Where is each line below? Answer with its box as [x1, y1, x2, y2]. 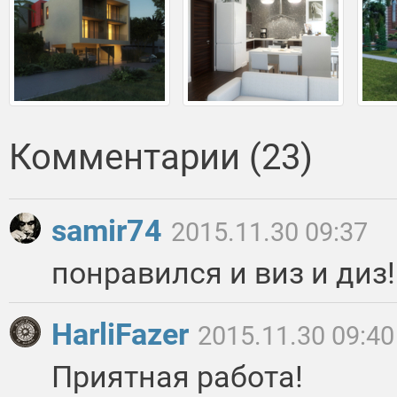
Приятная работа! [51, 359, 303, 395]
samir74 [51, 213, 169, 249]
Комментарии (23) [9, 136, 313, 179]
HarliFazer [51, 316, 196, 353]
